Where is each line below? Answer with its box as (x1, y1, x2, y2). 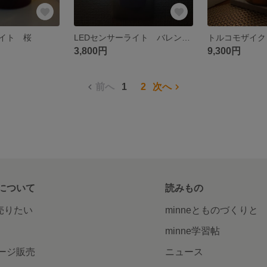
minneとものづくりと (165, 204, 259, 215)
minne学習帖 (165, 225, 221, 236)
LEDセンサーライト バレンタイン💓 (181, 32, 190, 42)
